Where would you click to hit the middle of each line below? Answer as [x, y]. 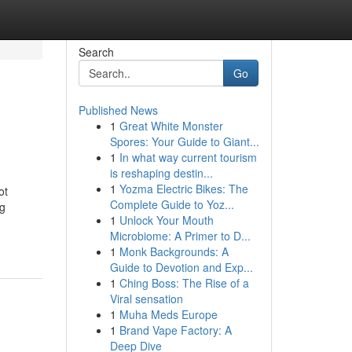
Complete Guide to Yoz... [172, 204]
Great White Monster [171, 126]
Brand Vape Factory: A [175, 330]
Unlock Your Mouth [166, 220]
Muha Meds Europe [168, 314]
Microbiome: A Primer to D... [180, 236]
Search [96, 52]
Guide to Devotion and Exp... [181, 267]
